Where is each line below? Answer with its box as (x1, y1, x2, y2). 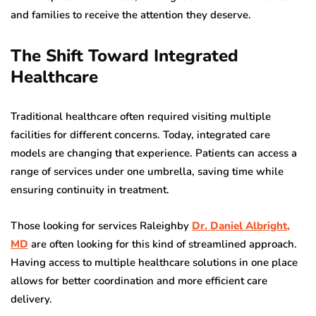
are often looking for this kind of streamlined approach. (28, 236, 297, 251)
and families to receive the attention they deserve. (11, 7, 251, 22)
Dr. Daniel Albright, (192, 218, 290, 233)
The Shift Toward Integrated (11, 44, 238, 67)
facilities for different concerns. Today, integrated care (11, 127, 270, 142)
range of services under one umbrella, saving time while (11, 164, 284, 178)
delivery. (11, 291, 52, 306)
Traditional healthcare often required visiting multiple (11, 109, 271, 123)
